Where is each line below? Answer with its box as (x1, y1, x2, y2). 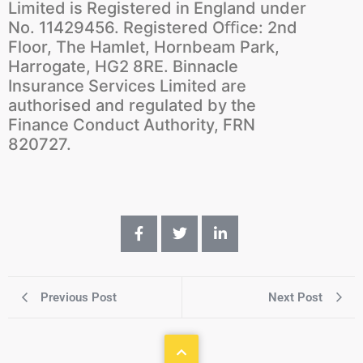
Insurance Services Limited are (8, 75, 246, 96)
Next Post (268, 289, 322, 305)
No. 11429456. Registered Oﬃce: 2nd (8, 17, 297, 37)
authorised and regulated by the (8, 95, 256, 115)
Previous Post (41, 289, 117, 305)
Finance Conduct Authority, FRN (8, 114, 255, 135)
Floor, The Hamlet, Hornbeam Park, (8, 36, 280, 57)
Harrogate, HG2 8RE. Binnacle (8, 56, 238, 76)
